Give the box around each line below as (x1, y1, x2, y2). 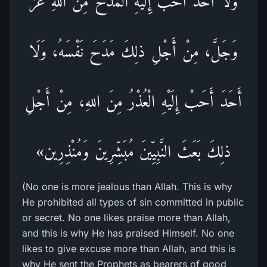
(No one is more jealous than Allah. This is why (22, 181, 232, 193)
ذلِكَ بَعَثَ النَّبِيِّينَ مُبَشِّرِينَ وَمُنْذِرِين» (35, 142, 232, 160)
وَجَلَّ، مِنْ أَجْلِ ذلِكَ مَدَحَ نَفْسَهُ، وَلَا (29, 42, 238, 60)
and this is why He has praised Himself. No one (22, 227, 234, 239)
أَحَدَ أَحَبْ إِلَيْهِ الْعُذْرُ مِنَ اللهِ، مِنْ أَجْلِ (25, 92, 242, 110)
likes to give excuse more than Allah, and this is (22, 243, 235, 254)
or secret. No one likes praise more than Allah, (22, 212, 231, 223)
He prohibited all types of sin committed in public (22, 196, 244, 208)
